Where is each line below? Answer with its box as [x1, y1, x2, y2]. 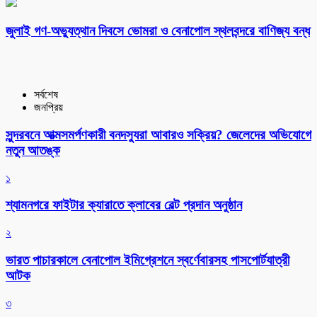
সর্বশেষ [34, 88, 58, 101]
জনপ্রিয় [34, 101, 63, 114]
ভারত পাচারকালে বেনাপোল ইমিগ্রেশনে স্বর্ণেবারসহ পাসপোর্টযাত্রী [6, 252, 289, 267]
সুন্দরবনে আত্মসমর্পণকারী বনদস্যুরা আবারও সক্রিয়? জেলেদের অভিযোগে [6, 127, 311, 142]
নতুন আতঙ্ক [6, 143, 60, 158]
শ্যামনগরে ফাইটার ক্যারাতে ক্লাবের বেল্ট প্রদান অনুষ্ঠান [6, 197, 242, 213]
